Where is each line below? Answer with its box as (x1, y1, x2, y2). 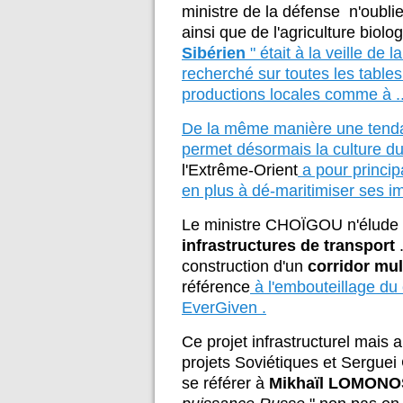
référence (182, 278, 250, 296)
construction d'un (182, 257, 303, 275)
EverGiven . (182, 299, 266, 317)
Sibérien (182, 44, 246, 62)
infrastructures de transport (182, 237, 395, 255)
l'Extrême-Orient (182, 161, 298, 179)
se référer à (182, 374, 269, 392)
